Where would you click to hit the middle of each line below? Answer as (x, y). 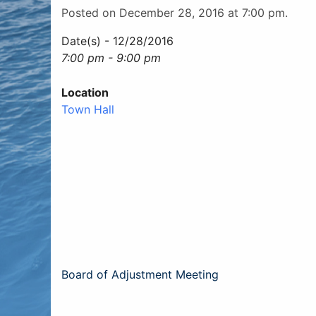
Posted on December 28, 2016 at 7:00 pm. (175, 13)
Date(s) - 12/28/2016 (117, 41)
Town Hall (88, 109)
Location (85, 92)
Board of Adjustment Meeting (140, 274)
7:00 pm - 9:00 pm (111, 58)
